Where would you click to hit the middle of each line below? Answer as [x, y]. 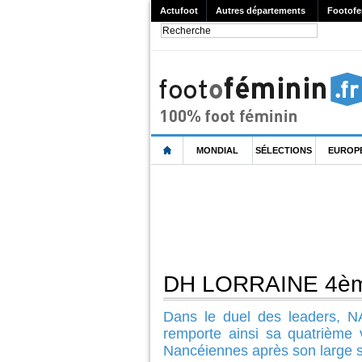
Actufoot [179, 11]
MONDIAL [217, 151]
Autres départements [261, 11]
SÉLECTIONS [284, 151]
